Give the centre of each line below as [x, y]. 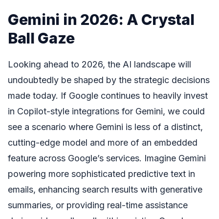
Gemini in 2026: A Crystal [101, 20]
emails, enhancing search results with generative [105, 189]
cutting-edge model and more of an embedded [103, 142]
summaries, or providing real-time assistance [98, 205]
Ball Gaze [41, 38]
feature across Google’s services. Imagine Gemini [107, 158]
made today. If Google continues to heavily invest [108, 95]
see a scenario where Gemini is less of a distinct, [105, 127]
